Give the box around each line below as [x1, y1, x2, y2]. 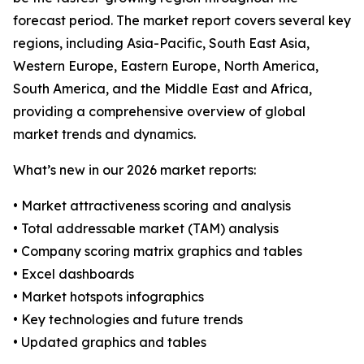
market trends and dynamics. [13, 126, 196, 143]
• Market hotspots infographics [13, 288, 204, 305]
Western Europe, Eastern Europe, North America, [13, 58, 318, 75]
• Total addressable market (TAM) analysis [13, 220, 279, 237]
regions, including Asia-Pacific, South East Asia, [13, 35, 310, 52]
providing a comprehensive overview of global [13, 103, 305, 120]
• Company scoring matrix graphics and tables [13, 243, 302, 260]
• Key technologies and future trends [13, 311, 243, 328]
